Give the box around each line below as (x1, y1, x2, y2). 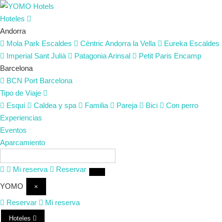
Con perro (164, 101, 198, 110)
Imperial (4, 52, 34, 60)
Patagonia (72, 52, 108, 60)
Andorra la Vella (105, 39, 156, 48)
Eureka (162, 39, 189, 48)
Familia (83, 101, 108, 110)
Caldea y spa (32, 101, 76, 110)
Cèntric (78, 39, 105, 48)
